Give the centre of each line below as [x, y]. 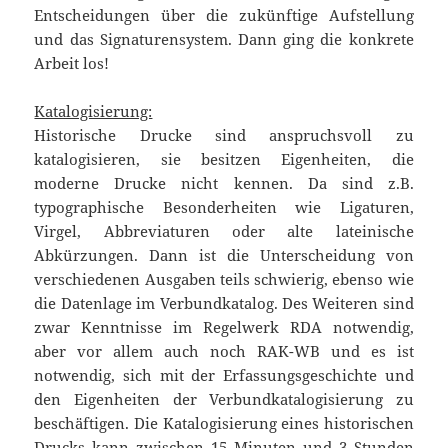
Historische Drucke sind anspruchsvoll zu [224, 134]
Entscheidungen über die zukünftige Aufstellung [224, 14]
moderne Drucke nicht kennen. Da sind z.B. [224, 182]
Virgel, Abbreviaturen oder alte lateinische [224, 230]
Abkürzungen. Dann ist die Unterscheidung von [224, 254]
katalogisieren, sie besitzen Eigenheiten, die [224, 158]
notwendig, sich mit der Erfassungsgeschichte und [224, 374]
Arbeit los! [72, 62]
